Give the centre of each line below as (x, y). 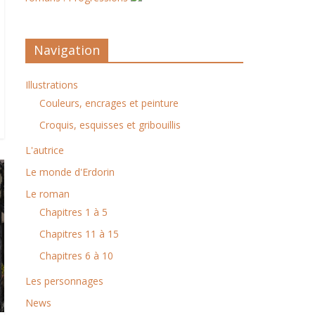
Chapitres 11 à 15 (79, 234)
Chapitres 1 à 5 (73, 212)
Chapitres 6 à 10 (76, 256)
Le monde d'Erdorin (70, 172)
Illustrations (52, 85)
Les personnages (64, 281)
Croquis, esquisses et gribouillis (110, 125)
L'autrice (45, 150)
